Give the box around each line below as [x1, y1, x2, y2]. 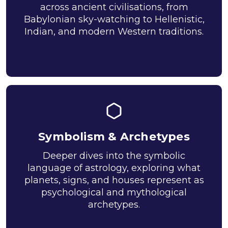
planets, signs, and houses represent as [24, 175, 204, 186]
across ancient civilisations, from [40, 2, 188, 13]
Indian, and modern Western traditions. [24, 26, 204, 37]
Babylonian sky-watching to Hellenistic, [23, 14, 205, 25]
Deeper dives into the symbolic [43, 150, 185, 161]
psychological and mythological [41, 187, 187, 198]
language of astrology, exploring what [27, 162, 201, 174]
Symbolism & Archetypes [38, 130, 190, 144]
